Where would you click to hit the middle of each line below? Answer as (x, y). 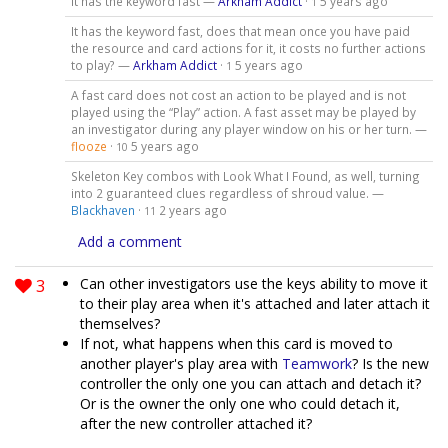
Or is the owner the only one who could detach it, (240, 403)
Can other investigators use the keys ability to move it (254, 283)
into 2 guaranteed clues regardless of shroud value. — (227, 192)
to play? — (101, 64)
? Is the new (390, 363)
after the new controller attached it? (196, 423)
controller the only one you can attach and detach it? (250, 383)
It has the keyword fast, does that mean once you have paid (240, 30)
